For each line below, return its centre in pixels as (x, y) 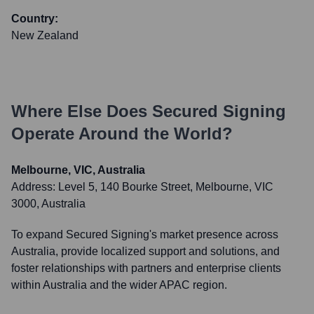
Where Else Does (82, 111)
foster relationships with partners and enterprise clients (146, 268)
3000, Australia (48, 204)
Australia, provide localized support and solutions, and (145, 251)
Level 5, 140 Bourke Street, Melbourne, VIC (166, 187)
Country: (35, 19)
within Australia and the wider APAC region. (119, 285)
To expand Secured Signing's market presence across (145, 234)
